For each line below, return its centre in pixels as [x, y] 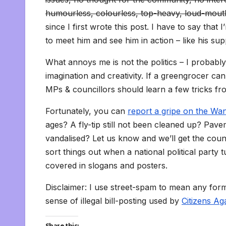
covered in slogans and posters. [106, 166]
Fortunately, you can [87, 111]
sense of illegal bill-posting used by [114, 201]
